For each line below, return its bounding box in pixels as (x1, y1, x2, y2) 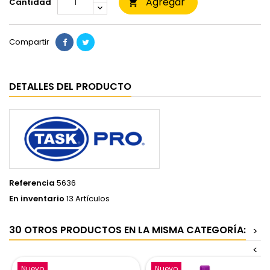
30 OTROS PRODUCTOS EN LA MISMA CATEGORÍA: (9, 222, 246, 237)
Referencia (9, 177, 55, 189)
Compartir (9, 36, 49, 48)
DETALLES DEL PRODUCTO (9, 80, 131, 93)
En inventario (9, 192, 64, 204)
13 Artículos (66, 192, 110, 204)
